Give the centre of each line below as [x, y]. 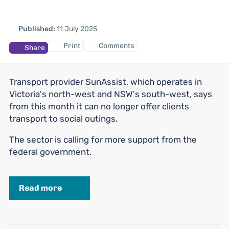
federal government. [50, 152]
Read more [40, 188]
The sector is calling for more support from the [103, 140]
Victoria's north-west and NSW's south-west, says [111, 94]
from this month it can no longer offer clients [99, 107]
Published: [37, 29]
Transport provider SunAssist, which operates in [106, 82]
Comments [117, 45]
